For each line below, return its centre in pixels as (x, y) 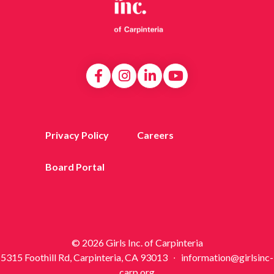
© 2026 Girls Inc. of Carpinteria (137, 242)
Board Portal (75, 166)
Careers (155, 135)
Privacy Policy (77, 135)
